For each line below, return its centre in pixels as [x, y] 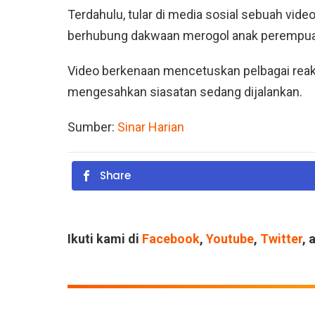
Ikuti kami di [105, 239]
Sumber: [92, 127]
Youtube [230, 239]
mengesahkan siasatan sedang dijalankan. [185, 92]
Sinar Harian [151, 127]
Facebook [171, 239]
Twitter [281, 239]
